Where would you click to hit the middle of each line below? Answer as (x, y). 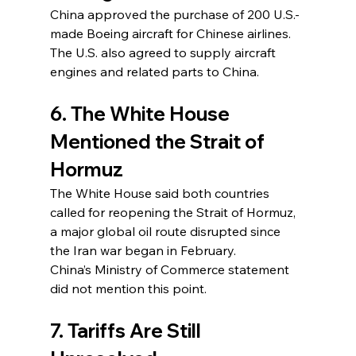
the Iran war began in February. (143, 250)
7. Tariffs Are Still (127, 330)
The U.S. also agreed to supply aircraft (164, 52)
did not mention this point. (128, 288)
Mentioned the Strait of (159, 141)
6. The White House (141, 113)
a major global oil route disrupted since (166, 231)
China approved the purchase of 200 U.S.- (174, 14)
